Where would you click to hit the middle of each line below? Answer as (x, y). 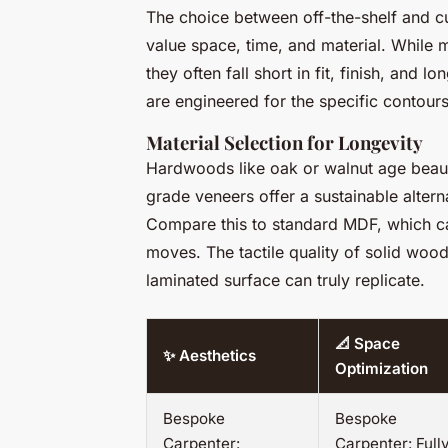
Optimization (381, 369)
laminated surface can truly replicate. (285, 280)
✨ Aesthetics (209, 356)
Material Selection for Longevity (284, 143)
